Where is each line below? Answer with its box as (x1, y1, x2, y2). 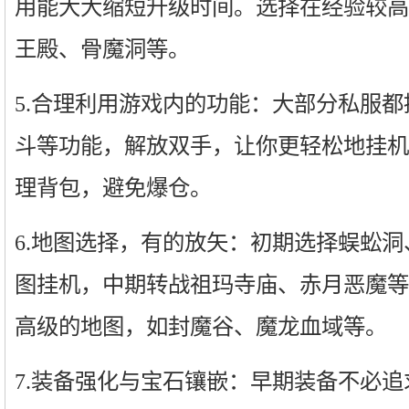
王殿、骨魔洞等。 (15, 37, 190, 61)
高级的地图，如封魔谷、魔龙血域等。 (15, 314, 387, 339)
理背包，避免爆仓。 (15, 175, 212, 200)
